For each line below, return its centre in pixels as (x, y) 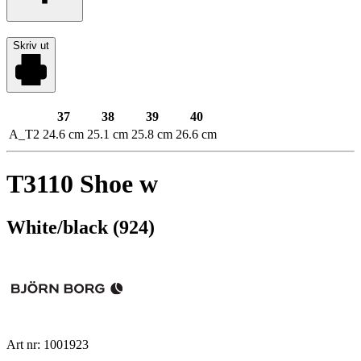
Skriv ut (31, 45)
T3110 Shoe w (82, 184)
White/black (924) (81, 227)
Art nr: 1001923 (48, 344)
